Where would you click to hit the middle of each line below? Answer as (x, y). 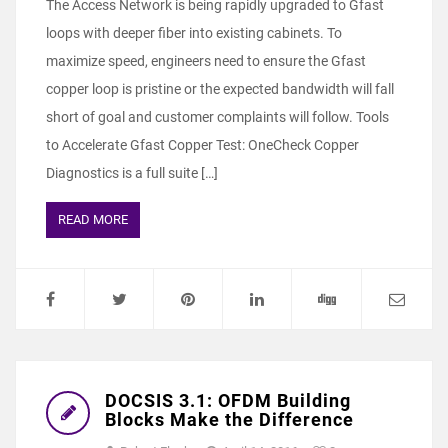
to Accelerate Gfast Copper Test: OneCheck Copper (202, 145)
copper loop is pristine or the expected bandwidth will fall (220, 89)
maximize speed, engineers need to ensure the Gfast (206, 61)
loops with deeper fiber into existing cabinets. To (194, 33)
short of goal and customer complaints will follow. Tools (217, 117)
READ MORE (93, 220)
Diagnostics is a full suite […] (132, 173)
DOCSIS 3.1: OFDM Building (228, 401)
